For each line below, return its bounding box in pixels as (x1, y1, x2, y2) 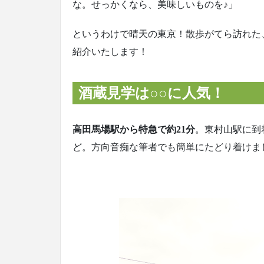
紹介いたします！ (72, 46, 148, 57)
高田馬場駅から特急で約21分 (72, 124, 195, 135)
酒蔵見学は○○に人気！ (78, 85, 225, 101)
